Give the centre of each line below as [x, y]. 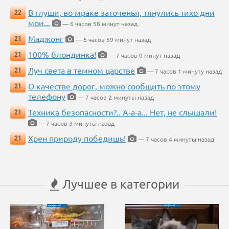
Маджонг [46, 39]
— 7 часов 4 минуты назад [175, 139]
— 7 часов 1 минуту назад [184, 71]
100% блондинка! [62, 54]
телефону [47, 96]
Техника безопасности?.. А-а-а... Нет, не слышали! [122, 112]
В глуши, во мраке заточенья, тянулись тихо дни [121, 13]
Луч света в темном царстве [82, 70]
